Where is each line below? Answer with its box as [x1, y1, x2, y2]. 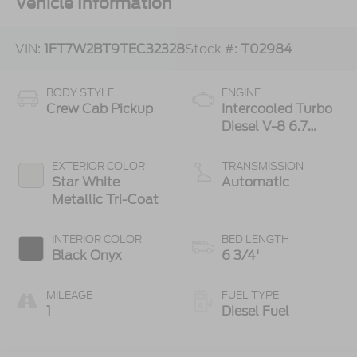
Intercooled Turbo [222, 99, 332, 118]
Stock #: [184, 39, 241, 58]
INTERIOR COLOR [51, 231, 142, 247]
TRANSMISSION [222, 158, 304, 174]
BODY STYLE [45, 84, 114, 100]
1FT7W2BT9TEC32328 [43, 39, 185, 58]
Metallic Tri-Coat [51, 190, 159, 209]
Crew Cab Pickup [45, 99, 153, 118]
